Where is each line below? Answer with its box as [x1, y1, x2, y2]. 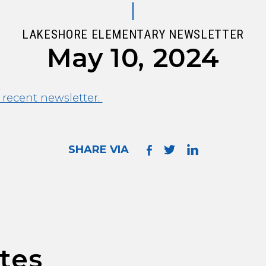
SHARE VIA [68, 143, 129, 157]
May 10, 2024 [46, 42, 220, 74]
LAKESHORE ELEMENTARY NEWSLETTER [22, 27, 244, 42]
